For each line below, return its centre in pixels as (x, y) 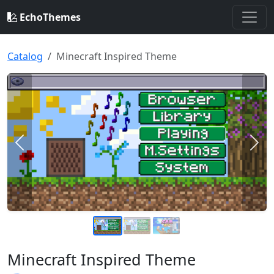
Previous (39, 149)
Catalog (25, 56)
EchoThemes (49, 17)
